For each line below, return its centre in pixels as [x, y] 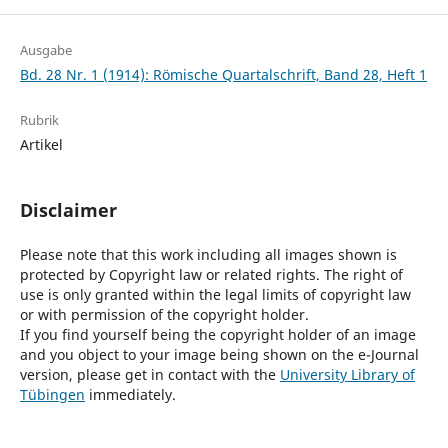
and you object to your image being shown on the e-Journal [219, 355]
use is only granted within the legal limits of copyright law [215, 295]
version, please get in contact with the [149, 375]
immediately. [130, 395]
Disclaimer [68, 210]
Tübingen [52, 395]
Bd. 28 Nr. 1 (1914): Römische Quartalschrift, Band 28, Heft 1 [223, 75]
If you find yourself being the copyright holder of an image [217, 335]
